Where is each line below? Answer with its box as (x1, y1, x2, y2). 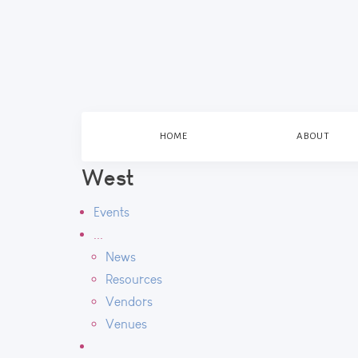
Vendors (105, 294, 153, 309)
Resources (105, 272, 162, 287)
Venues (105, 316, 147, 332)
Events (93, 205, 129, 220)
